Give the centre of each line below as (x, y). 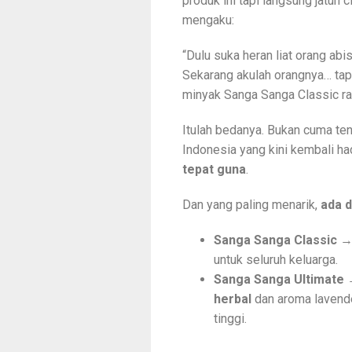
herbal (233, 299)
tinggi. (230, 319)
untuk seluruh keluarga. (276, 260)
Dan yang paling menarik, (251, 205)
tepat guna (214, 170)
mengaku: (208, 20)
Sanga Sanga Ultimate (279, 280)
